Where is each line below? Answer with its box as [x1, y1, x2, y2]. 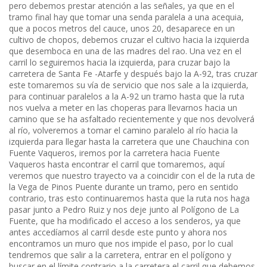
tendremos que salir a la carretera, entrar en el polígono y [9, 249, 231, 261]
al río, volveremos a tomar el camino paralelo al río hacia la [9, 125, 238, 136]
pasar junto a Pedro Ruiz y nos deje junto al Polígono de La [9, 204, 239, 216]
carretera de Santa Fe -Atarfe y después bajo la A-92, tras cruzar [9, 68, 257, 80]
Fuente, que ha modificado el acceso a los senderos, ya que [9, 215, 241, 227]
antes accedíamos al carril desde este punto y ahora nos [9, 226, 227, 238]
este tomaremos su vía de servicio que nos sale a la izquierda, [9, 79, 249, 91]
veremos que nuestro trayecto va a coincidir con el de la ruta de [9, 170, 255, 182]
